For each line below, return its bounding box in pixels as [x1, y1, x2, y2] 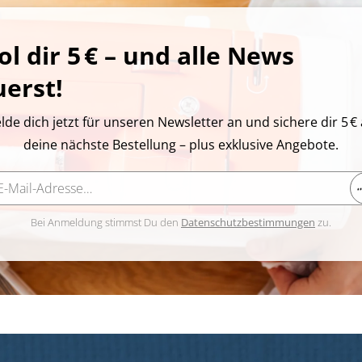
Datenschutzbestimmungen [181, 215, 315, 230]
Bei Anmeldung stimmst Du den [31, 215, 181, 230]
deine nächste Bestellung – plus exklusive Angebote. [23, 136, 339, 154]
